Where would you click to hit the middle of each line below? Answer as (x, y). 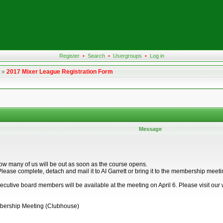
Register (69, 56)
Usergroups (127, 56)
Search (96, 56)
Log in (157, 56)
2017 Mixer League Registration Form (60, 72)
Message (150, 129)
